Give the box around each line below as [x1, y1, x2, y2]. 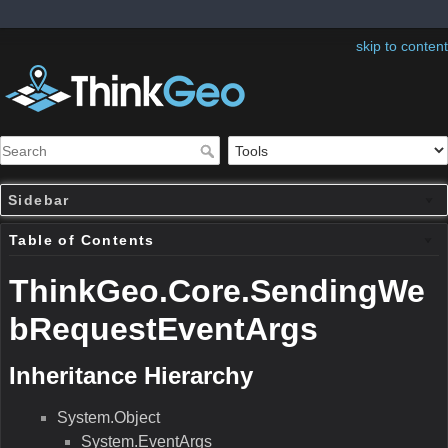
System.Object [57, 409, 160, 427]
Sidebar [8, 192, 70, 209]
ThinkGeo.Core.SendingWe [9, 273, 425, 310]
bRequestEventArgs [9, 311, 318, 348]
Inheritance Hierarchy [9, 362, 253, 390]
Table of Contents [9, 232, 155, 249]
